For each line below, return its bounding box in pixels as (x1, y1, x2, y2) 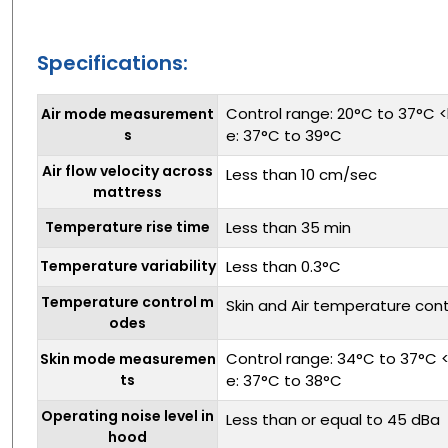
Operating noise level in (41, 405, 214, 426)
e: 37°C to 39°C (226, 124, 342, 146)
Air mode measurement (41, 103, 214, 124)
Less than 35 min (226, 216, 351, 238)
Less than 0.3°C (226, 255, 341, 277)
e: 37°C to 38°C (226, 369, 342, 391)
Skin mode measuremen (39, 348, 216, 369)
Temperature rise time (45, 216, 210, 237)
